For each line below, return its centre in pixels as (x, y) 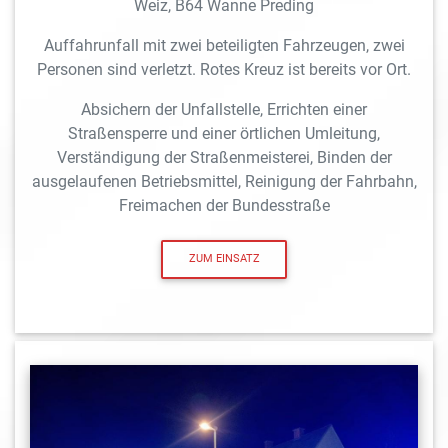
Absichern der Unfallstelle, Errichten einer (224, 110)
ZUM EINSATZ (224, 259)
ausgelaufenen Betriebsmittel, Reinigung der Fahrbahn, (224, 182)
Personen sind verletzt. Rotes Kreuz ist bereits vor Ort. (224, 70)
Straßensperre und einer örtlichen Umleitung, (224, 134)
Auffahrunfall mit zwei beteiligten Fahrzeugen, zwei (224, 46)
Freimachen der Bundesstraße (224, 206)
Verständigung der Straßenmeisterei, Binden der (224, 158)
